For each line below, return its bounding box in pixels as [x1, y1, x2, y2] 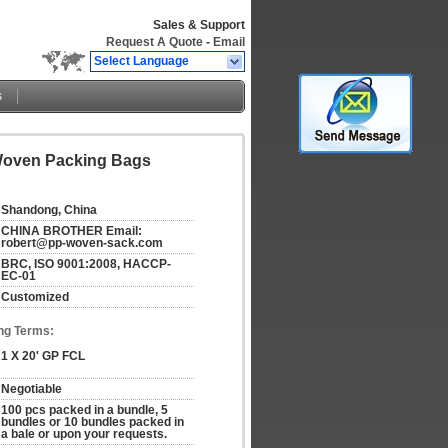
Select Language [94, 54, 189, 68]
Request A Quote [106, 35, 203, 49]
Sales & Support [153, 18, 245, 32]
